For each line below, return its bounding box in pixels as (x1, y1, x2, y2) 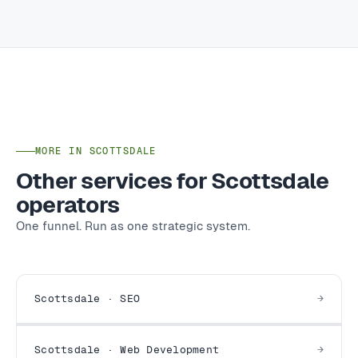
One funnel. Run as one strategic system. (16, 217, 250, 230)
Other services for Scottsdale (16, 165, 329, 191)
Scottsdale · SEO (34, 290, 141, 302)
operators (16, 189, 119, 215)
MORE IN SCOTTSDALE (35, 143, 157, 154)
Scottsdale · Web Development (34, 341, 220, 353)
